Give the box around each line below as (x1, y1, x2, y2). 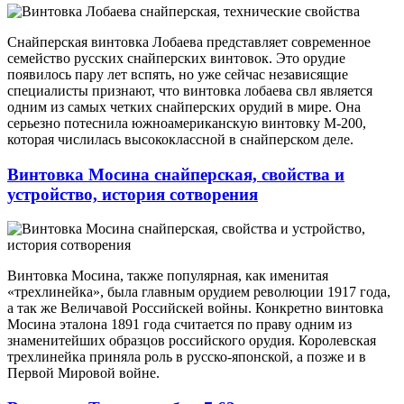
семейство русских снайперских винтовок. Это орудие (7, 50, 345, 66)
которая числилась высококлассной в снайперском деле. (7, 132, 353, 147)
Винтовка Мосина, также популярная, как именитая (7, 268, 328, 284)
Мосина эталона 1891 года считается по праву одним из (7, 317, 352, 333)
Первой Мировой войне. (7, 365, 160, 381)
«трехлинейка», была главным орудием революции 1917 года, (7, 284, 390, 300)
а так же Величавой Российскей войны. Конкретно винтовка (7, 300, 383, 317)
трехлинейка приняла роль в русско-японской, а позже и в (7, 349, 366, 365)
